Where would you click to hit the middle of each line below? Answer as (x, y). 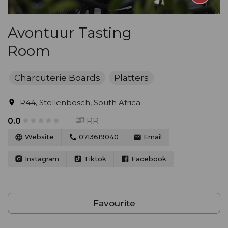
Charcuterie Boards (57, 78)
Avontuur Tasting (70, 33)
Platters (131, 78)
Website (38, 137)
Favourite (114, 203)
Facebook (148, 159)
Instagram (41, 159)
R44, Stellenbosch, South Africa (80, 103)
